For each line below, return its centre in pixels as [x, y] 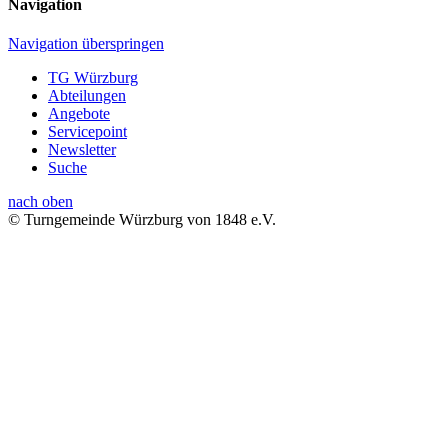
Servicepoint [87, 131]
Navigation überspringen [86, 43]
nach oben [40, 201]
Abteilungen [87, 95]
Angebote [79, 113]
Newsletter [82, 149]
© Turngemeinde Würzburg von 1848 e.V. [142, 219]
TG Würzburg [93, 77]
